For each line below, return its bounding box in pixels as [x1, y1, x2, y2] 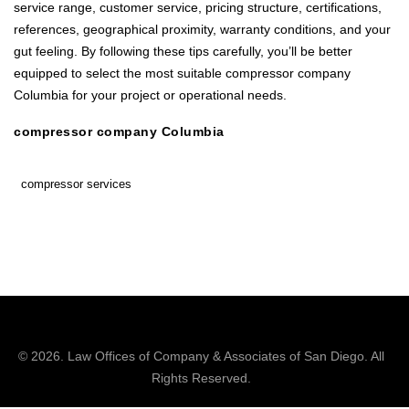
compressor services [21, 176, 131, 191]
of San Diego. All [285, 348, 384, 363]
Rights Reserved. [151, 370, 251, 385]
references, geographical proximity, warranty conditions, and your [14, 21, 391, 37]
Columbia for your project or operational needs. [14, 87, 287, 102]
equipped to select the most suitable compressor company [14, 65, 351, 80]
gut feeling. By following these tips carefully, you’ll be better [14, 43, 352, 58]
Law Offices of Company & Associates [67, 348, 286, 363]
